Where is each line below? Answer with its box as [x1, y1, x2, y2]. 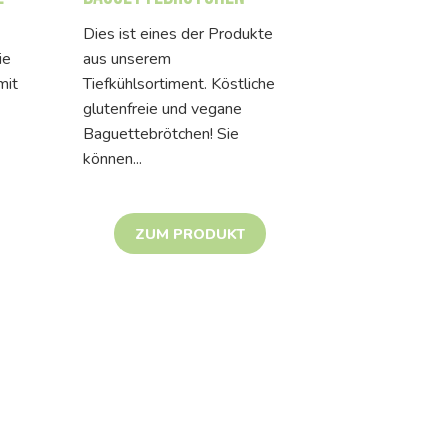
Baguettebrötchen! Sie [83, 122, 239, 145]
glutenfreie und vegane [83, 97, 242, 120]
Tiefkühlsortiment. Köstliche [83, 72, 275, 95]
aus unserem [83, 47, 171, 70]
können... [83, 147, 142, 170]
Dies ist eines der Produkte [83, 22, 273, 45]
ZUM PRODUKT [135, 223, 245, 244]
